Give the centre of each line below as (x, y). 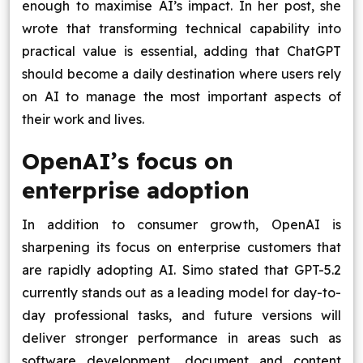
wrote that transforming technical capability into (181, 28)
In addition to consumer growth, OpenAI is (181, 224)
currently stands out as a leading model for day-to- (181, 293)
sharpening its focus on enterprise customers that (181, 247)
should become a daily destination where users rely (181, 74)
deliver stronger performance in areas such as (181, 338)
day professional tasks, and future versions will (181, 315)
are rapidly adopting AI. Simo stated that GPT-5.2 (181, 270)
